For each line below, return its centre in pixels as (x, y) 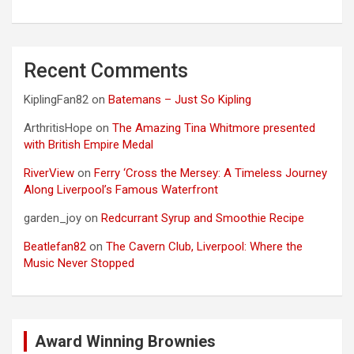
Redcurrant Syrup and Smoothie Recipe (203, 218)
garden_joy (53, 218)
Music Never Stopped (79, 264)
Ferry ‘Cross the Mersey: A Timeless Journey (211, 173)
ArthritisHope (58, 128)
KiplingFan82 (56, 100)
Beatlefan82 (55, 247)
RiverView (49, 173)
